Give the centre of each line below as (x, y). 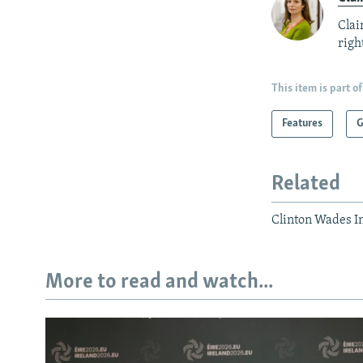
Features (303, 124)
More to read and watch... (159, 282)
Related (306, 185)
